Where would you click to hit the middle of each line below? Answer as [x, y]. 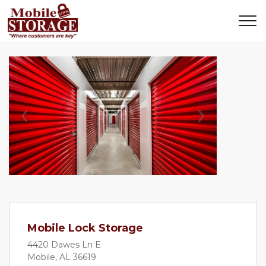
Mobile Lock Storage [85, 228]
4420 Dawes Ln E [64, 245]
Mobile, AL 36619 [62, 257]
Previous [49, 124]
